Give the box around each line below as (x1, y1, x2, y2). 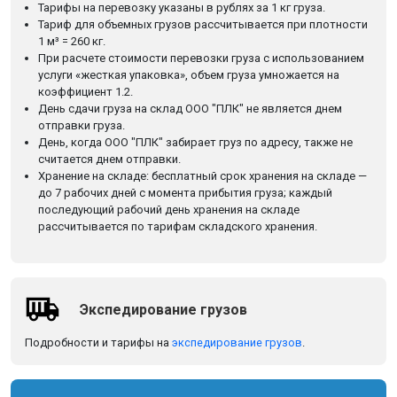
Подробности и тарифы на (25, 336, 172, 349)
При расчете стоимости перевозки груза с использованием (38, 51, 364, 65)
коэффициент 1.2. (38, 85, 133, 98)
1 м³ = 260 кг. (38, 35, 105, 48)
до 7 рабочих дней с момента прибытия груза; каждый (38, 186, 332, 199)
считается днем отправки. (38, 152, 181, 166)
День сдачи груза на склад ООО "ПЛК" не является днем (38, 102, 342, 115)
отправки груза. (38, 119, 125, 132)
